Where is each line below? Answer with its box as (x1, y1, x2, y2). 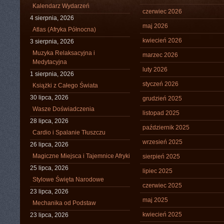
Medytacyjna (32, 58, 67, 65)
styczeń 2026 (142, 80, 178, 87)
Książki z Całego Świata (32, 82, 98, 89)
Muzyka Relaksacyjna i (32, 49, 95, 56)
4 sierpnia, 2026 (30, 14, 74, 21)
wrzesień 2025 (142, 138, 182, 145)
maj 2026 (142, 22, 168, 29)
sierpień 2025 (142, 153, 180, 160)
